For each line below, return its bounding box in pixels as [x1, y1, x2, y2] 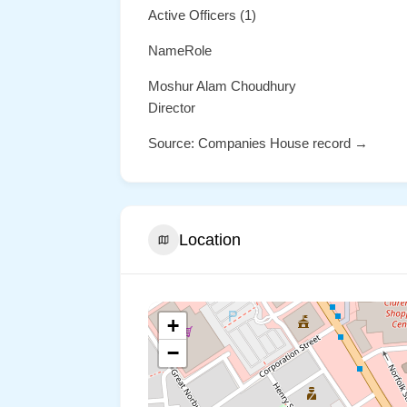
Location [179, 230, 241, 249]
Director [148, 100, 195, 115]
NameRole [148, 43, 212, 58]
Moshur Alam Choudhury [148, 78, 296, 94]
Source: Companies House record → [148, 135, 368, 151]
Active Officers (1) [148, 7, 256, 23]
